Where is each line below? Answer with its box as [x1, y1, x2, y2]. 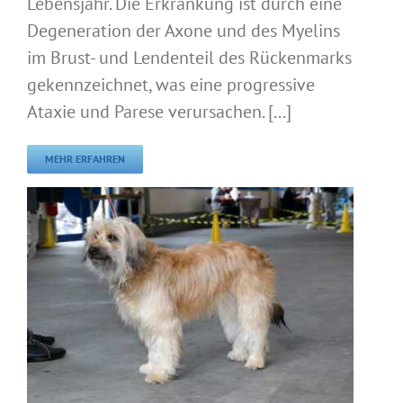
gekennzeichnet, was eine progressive [27, 73, 315, 97]
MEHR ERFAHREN [45, 152, 125, 166]
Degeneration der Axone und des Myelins [27, 19, 340, 43]
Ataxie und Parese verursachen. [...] [27, 100, 291, 124]
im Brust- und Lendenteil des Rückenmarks [27, 46, 352, 70]
